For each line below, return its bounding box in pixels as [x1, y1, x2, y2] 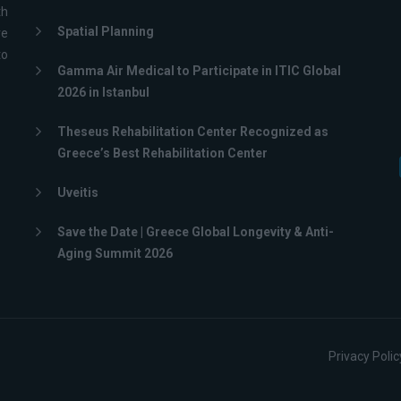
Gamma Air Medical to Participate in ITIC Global [57, 64, 341, 78]
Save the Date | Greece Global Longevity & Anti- [57, 225, 334, 239]
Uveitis [57, 185, 98, 200]
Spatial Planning [57, 24, 154, 38]
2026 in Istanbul [57, 85, 149, 99]
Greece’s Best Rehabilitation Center [57, 146, 268, 160]
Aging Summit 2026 [57, 246, 173, 260]
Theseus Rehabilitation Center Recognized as [57, 124, 328, 139]
